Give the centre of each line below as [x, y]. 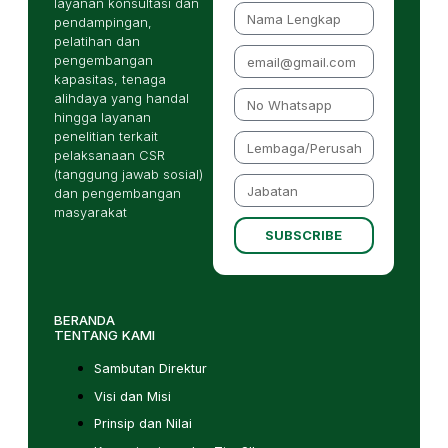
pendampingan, [102, 22]
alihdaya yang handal [121, 98]
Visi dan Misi [132, 396]
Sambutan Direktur [150, 368]
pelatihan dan [96, 41]
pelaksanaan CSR [109, 155]
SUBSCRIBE [304, 235]
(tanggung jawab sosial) [128, 174]
